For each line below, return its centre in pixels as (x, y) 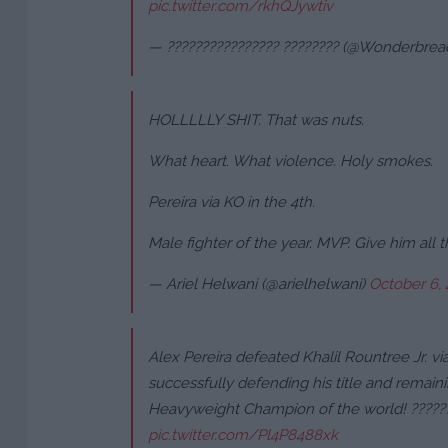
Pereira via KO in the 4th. (231, 202)
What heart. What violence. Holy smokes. (290, 161)
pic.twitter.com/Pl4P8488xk (243, 435)
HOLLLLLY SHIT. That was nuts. (256, 120)
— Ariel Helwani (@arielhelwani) (258, 284)
